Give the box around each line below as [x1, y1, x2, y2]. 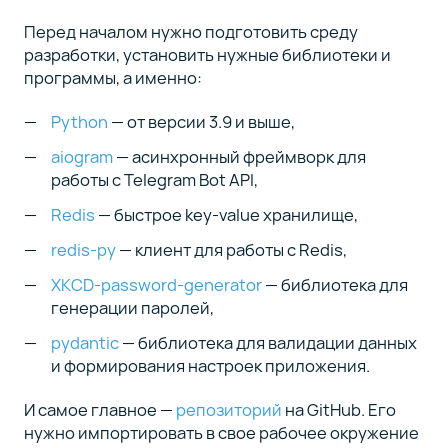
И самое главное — [23, 398, 176, 422]
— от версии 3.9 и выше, [108, 110, 296, 134]
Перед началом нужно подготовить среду [23, 19, 358, 43]
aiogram [51, 144, 114, 168]
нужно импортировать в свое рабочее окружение [23, 421, 419, 445]
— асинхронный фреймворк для [113, 144, 367, 168]
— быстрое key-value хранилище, [95, 202, 362, 226]
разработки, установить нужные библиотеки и [23, 42, 391, 66]
